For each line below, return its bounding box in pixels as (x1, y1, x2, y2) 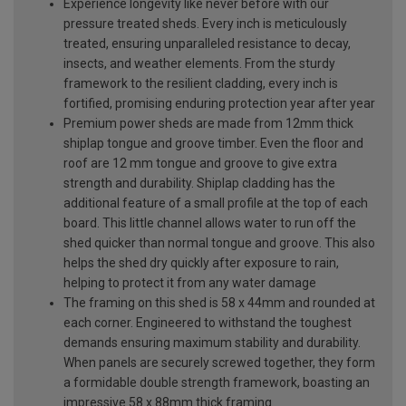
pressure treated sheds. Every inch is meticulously (63, 15, 347, 31)
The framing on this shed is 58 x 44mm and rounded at (63, 295, 375, 310)
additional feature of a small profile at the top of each (63, 195, 368, 210)
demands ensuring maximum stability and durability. (63, 334, 361, 350)
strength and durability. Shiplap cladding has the (63, 175, 335, 190)
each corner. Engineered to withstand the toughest (63, 314, 352, 330)
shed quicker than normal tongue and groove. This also (63, 235, 375, 250)
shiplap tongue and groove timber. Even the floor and (63, 135, 363, 150)
